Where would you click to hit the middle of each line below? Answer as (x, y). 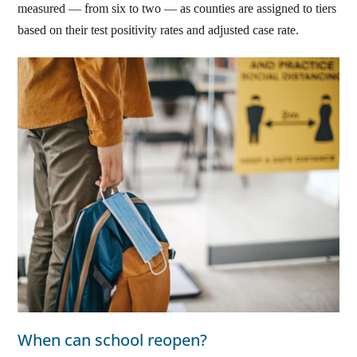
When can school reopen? (113, 340)
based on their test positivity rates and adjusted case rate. (159, 30)
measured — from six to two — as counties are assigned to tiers (177, 9)
